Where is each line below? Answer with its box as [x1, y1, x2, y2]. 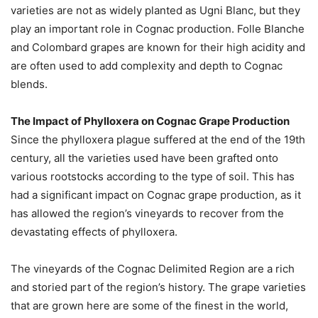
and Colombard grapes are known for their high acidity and [11, 40, 305, 54]
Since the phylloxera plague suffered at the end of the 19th [11, 132, 305, 146]
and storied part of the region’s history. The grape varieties [11, 280, 306, 294]
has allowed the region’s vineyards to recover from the [11, 206, 284, 220]
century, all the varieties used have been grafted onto [11, 150, 278, 165]
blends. [11, 77, 48, 91]
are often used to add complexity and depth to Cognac [11, 58, 283, 72]
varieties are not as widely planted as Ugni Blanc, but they [11, 3, 300, 17]
